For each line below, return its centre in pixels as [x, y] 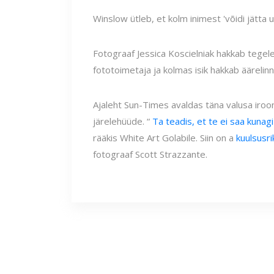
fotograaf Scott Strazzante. [150, 154]
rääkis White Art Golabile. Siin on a [165, 138]
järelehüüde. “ [123, 121]
